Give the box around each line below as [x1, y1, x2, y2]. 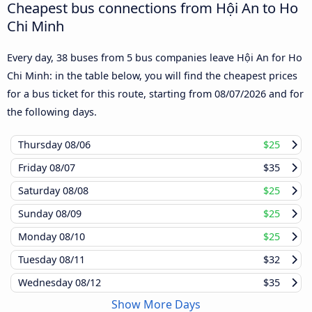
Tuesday [18, 253, 59, 267]
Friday [18, 161, 49, 175]
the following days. [7, 105, 97, 119]
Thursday [18, 138, 65, 152]
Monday [18, 230, 59, 244]
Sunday [18, 207, 56, 221]
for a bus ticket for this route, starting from [7, 87, 214, 101]
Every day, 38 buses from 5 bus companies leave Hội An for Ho [7, 51, 302, 65]
